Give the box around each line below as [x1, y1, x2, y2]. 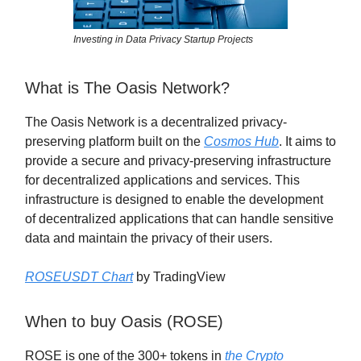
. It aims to [279, 134, 336, 148]
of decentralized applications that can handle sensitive [25, 211, 334, 226]
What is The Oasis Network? [25, 78, 230, 97]
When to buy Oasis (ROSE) [25, 312, 223, 330]
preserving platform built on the [25, 134, 204, 148]
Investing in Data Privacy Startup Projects [73, 33, 253, 45]
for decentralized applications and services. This [25, 172, 300, 187]
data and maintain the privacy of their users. [25, 230, 272, 245]
